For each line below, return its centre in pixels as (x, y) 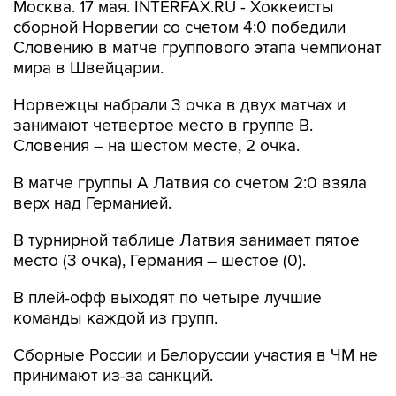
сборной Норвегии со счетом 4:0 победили (179, 28)
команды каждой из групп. (115, 319)
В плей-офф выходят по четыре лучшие (168, 298)
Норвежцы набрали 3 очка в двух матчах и (179, 106)
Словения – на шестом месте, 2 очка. (156, 146)
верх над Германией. (92, 204)
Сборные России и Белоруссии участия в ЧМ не (195, 356)
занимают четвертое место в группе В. (163, 126)
